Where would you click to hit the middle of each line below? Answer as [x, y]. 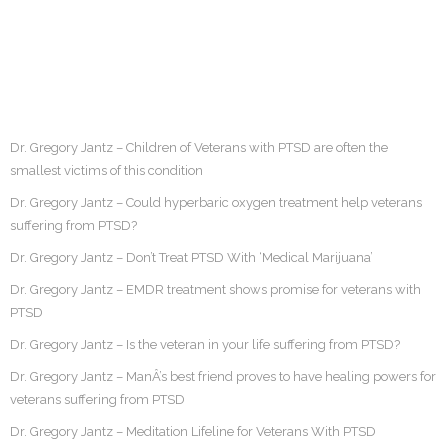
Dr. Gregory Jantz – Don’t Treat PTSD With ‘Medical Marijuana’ [191, 257]
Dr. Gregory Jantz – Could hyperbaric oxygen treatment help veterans [216, 202]
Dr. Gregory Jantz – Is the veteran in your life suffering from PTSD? [205, 344]
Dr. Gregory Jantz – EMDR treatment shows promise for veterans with [215, 289]
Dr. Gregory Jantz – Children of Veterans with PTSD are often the [199, 147]
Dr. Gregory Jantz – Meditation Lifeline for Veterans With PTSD [193, 431]
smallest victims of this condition [106, 170]
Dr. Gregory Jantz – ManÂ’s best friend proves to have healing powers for [223, 376]
